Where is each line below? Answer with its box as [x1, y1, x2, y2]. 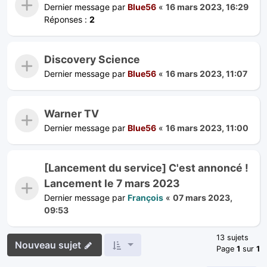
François [128, 192, 163, 203]
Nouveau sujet [15, 238, 81, 251]
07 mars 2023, [173, 192, 232, 203]
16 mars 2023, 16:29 [166, 1, 249, 12]
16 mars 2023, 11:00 [166, 122, 249, 133]
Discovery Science [44, 52, 140, 66]
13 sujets [216, 232, 249, 242]
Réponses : [44, 14, 89, 24]
